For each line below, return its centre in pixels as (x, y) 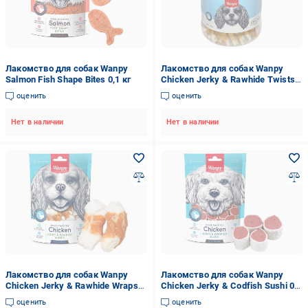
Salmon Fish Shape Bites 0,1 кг (68, 79)
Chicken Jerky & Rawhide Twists (228, 79)
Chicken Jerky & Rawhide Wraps (72, 286)
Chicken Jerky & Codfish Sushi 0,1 (231, 286)
